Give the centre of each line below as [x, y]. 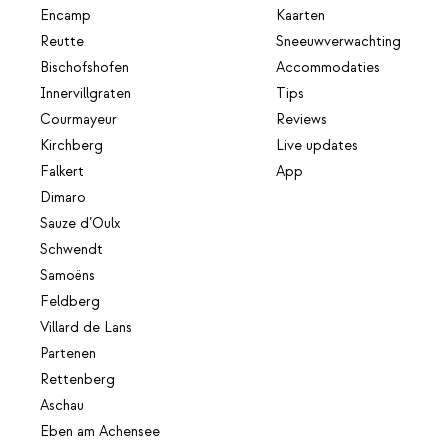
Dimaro [63, 197]
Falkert [62, 171]
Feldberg [70, 301]
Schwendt [71, 249]
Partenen [68, 353]
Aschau [62, 405]
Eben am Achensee [100, 431]
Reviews [302, 119]
